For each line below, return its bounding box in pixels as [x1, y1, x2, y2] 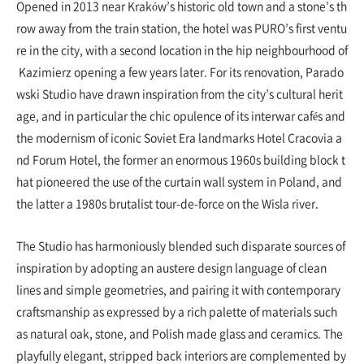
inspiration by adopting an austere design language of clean [16, 259, 327, 275]
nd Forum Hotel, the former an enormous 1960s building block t [16, 151, 345, 167]
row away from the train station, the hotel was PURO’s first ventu [16, 19, 347, 36]
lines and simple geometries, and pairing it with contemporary [16, 281, 340, 297]
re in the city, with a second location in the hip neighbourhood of [16, 41, 348, 58]
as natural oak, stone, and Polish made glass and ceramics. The [16, 325, 343, 341]
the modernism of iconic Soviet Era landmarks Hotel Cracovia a [16, 129, 342, 145]
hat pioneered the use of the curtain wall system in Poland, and [16, 173, 344, 189]
